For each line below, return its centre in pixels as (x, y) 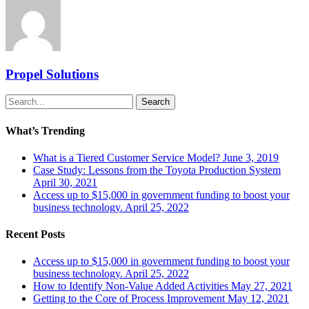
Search (156, 102)
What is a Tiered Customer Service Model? (127, 157)
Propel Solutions (52, 74)
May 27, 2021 (262, 286)
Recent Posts (35, 235)
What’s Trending (45, 130)
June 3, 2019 (251, 157)
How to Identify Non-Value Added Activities (131, 286)
